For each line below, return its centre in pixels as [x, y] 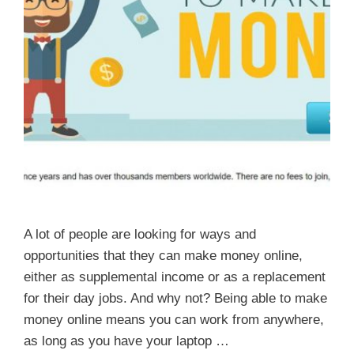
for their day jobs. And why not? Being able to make [175, 298]
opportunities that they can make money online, [163, 255]
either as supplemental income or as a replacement [175, 277]
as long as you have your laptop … [126, 341]
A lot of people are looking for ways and [140, 234]
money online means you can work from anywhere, [174, 319]
